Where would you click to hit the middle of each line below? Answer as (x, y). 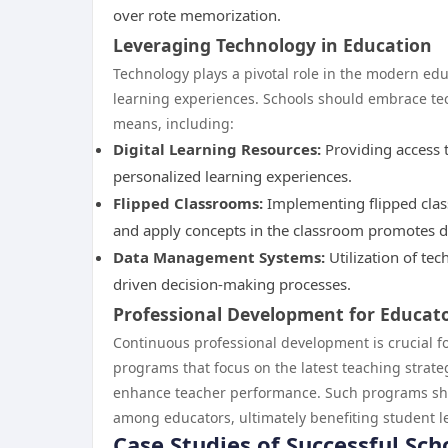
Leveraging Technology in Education (272, 45)
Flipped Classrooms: (188, 203)
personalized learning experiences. (232, 176)
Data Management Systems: (219, 257)
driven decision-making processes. (232, 284)
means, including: (173, 123)
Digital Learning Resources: (217, 149)
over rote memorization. (197, 15)
